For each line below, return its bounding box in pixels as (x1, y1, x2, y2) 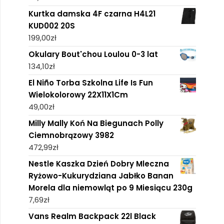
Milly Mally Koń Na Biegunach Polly (28, 118, 163, 129)
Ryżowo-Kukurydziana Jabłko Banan (28, 170, 173, 181)
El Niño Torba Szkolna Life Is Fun (28, 77, 153, 88)
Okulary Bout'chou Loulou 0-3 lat (28, 49, 158, 60)
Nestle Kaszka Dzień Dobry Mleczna (28, 158, 169, 169)
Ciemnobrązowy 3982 (28, 130, 114, 141)
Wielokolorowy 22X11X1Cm (28, 89, 128, 100)
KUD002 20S (28, 20, 75, 31)
